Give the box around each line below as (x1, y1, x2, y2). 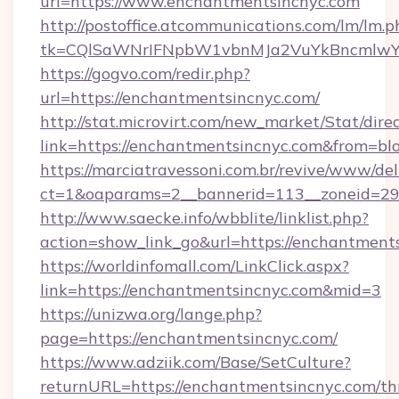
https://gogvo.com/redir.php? (40, 63, 250, 84)
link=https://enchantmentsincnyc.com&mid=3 (40, 280, 381, 300)
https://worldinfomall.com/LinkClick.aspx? (40, 256, 349, 276)
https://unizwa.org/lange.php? (40, 304, 262, 324)
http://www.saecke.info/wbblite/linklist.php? (40, 208, 369, 228)
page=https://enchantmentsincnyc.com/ (40, 328, 338, 348)
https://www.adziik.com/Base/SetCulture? (40, 352, 351, 372)
